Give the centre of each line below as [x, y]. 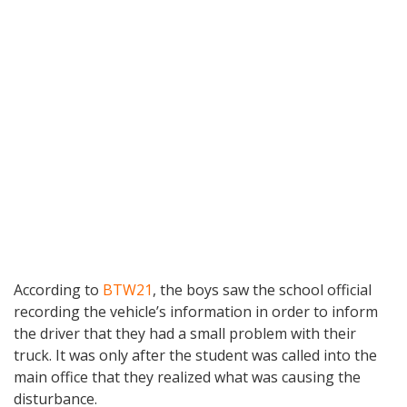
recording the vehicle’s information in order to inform [196, 312]
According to [58, 290]
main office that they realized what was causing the [187, 377]
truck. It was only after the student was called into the [195, 356]
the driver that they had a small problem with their [185, 334]
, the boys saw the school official [262, 290]
